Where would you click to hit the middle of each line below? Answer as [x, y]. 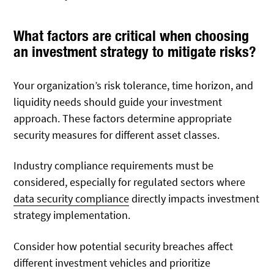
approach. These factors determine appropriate [123, 118]
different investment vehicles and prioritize [112, 262]
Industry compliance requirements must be [114, 166]
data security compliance [72, 199]
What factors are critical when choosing [131, 35]
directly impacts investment [194, 199]
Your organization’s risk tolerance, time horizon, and [134, 85]
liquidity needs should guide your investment [118, 102]
